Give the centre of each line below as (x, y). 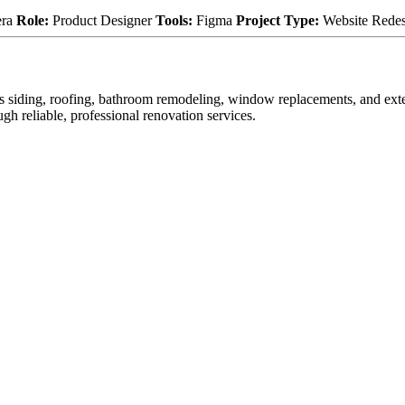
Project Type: (278, 20)
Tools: (174, 20)
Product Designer (102, 20)
